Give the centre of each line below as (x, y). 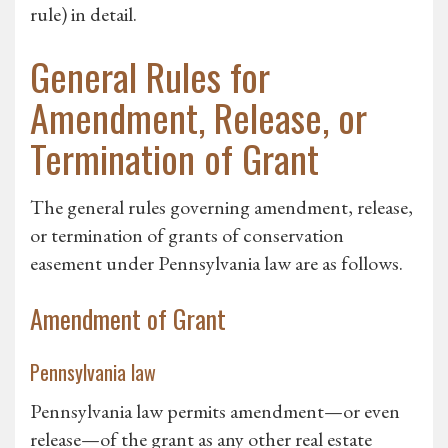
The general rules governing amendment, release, (221, 207)
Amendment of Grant (128, 319)
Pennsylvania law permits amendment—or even (215, 411)
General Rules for (150, 76)
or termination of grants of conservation (187, 235)
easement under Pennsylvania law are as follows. (216, 263)
